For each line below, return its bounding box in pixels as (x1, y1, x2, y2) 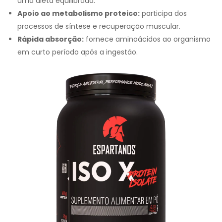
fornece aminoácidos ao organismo (84, 34, 211, 45)
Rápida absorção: (17, 34, 84, 45)
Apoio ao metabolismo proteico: (17, 8, 140, 19)
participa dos (140, 8, 187, 19)
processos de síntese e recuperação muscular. (17, 21, 180, 32)
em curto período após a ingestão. (17, 47, 138, 57)
